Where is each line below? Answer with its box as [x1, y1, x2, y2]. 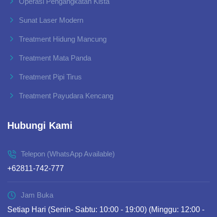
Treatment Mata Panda [19, 54, 91, 62]
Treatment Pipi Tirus [19, 73, 82, 81]
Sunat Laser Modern [19, 16, 83, 25]
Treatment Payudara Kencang [19, 92, 113, 100]
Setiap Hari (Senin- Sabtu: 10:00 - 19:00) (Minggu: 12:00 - [7, 205, 204, 214]
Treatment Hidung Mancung [19, 35, 107, 44]
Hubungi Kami [7, 120, 73, 131]
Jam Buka [21, 191, 53, 200]
